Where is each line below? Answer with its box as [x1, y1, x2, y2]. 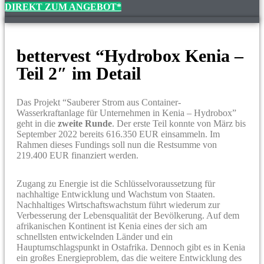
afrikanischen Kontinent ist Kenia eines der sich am [16, 220, 207, 231]
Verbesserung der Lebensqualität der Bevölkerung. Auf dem [16, 210, 239, 220]
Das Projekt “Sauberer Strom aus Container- [16, 97, 181, 107]
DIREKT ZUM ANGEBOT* [5, 1, 121, 12]
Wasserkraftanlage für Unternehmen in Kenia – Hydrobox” [16, 107, 236, 118]
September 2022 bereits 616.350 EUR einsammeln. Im [16, 128, 220, 139]
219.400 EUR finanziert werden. [16, 150, 138, 160]
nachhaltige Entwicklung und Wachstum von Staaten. [16, 189, 215, 199]
